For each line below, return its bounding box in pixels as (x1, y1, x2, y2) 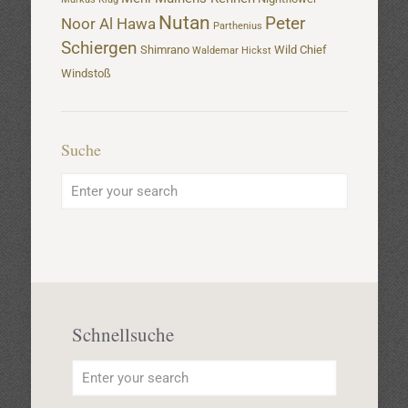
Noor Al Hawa (60, 15, 156, 34)
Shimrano (139, 43, 189, 57)
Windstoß (60, 66, 111, 81)
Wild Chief (273, 43, 327, 57)
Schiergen (60, 38, 138, 59)
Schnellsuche (71, 321, 174, 348)
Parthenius (212, 20, 262, 33)
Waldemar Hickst (191, 45, 271, 57)
